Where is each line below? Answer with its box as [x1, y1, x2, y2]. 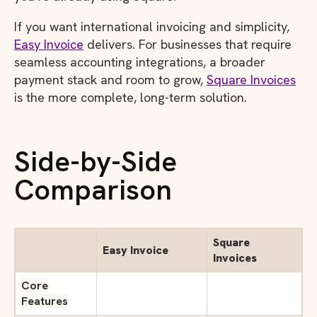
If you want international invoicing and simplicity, [14, 18, 289, 35]
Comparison [14, 171, 172, 209]
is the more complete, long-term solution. [14, 89, 247, 106]
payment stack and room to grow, [14, 71, 207, 88]
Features [21, 293, 68, 309]
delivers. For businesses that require [83, 36, 292, 53]
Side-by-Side [14, 143, 177, 180]
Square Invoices [207, 71, 296, 88]
